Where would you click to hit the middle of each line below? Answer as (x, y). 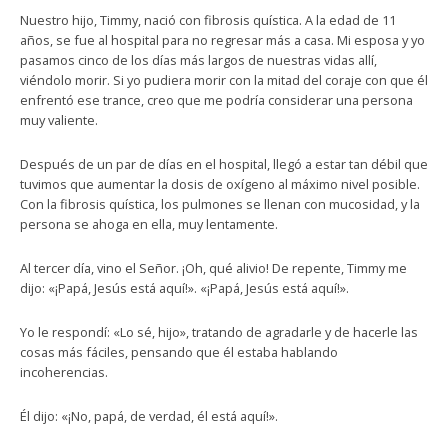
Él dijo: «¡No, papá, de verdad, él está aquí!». (149, 416)
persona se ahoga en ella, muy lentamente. (149, 224)
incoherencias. (64, 372)
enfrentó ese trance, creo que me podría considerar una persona (216, 100)
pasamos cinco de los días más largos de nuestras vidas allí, (198, 60)
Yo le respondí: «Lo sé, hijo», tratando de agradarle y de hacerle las (219, 332)
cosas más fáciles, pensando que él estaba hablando (179, 352)
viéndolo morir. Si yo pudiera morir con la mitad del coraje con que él (224, 80)
